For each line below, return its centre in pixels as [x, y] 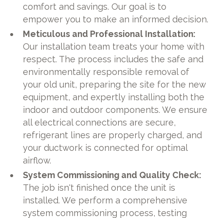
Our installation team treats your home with [114, 46]
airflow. [37, 160]
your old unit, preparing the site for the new [115, 84]
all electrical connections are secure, [100, 122]
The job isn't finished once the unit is [99, 187]
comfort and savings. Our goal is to [95, 6]
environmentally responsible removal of [106, 72]
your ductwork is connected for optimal [105, 147]
